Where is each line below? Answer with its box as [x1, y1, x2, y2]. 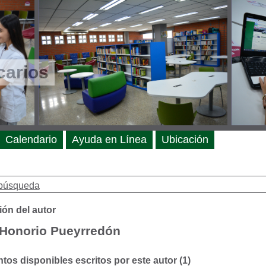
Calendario [5, 134, 57, 145]
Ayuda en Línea [71, 134, 147, 145]
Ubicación [161, 134, 208, 145]
